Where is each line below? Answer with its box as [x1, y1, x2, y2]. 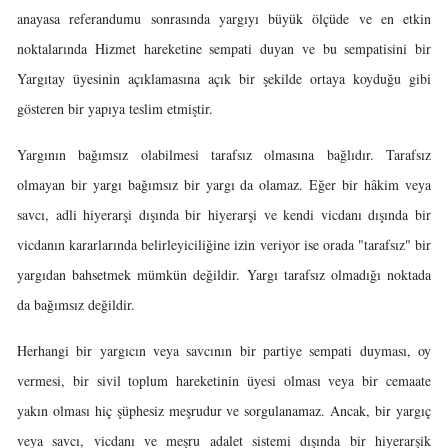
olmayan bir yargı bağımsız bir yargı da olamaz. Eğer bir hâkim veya [17, 175, 431, 194]
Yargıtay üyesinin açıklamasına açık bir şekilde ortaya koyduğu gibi [17, 69, 431, 88]
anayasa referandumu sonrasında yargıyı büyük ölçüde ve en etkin [17, 9, 431, 28]
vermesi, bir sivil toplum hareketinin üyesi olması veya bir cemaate [17, 371, 431, 390]
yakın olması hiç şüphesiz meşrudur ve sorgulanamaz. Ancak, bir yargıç [17, 401, 431, 420]
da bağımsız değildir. [17, 295, 135, 314]
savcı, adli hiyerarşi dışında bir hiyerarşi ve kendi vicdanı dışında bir [17, 205, 431, 224]
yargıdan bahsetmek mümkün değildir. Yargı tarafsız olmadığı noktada [17, 265, 431, 284]
